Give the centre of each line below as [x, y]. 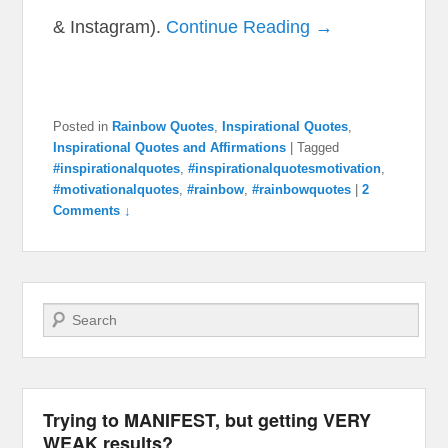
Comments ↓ [92, 210]
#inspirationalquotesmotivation [285, 168]
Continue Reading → [250, 26]
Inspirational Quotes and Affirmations [170, 147]
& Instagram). [110, 26]
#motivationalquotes [116, 189]
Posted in [81, 126]
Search [66, 313]
